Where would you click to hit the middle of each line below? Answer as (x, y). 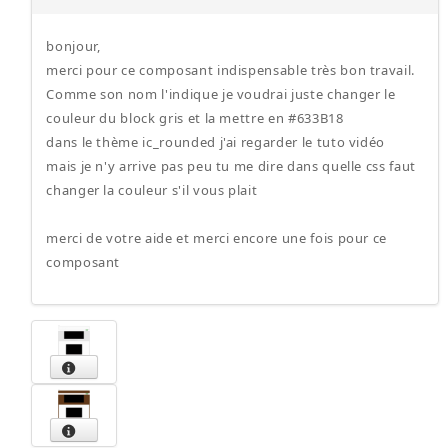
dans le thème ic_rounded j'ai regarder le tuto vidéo (216, 142)
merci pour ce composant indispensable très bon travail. (231, 70)
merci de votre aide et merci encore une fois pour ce (217, 238)
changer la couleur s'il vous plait (152, 190)
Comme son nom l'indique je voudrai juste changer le (221, 94)
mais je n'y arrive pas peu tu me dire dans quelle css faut (231, 166)
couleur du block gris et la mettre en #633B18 (195, 118)
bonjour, (73, 46)
